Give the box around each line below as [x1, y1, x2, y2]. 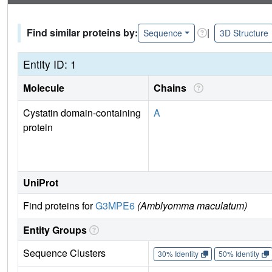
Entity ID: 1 [23, 56, 76, 72]
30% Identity [157, 248, 199, 259]
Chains [154, 80, 191, 95]
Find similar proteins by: [27, 25, 138, 40]
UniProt [23, 175, 58, 189]
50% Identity [218, 248, 259, 259]
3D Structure [219, 26, 268, 39]
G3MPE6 [95, 198, 135, 212]
